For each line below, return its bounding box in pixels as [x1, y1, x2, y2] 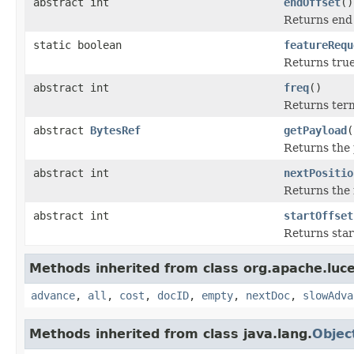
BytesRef [90, 123, 141, 137]
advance [31, 288, 75, 302]
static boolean [33, 38, 122, 51]
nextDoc [246, 288, 290, 302]
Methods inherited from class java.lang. [29, 326, 312, 341]
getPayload [284, 123, 347, 137]
